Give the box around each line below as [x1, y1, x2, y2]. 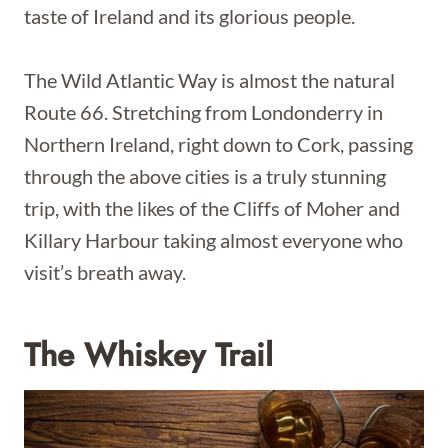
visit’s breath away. [24, 260, 186, 284]
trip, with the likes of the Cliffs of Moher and [24, 196, 400, 220]
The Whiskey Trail [24, 332, 273, 378]
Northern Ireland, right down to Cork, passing [24, 132, 413, 156]
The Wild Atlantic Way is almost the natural [24, 68, 395, 92]
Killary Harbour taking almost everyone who [24, 228, 403, 252]
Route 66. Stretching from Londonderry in [24, 100, 383, 124]
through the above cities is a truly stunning [24, 164, 386, 188]
